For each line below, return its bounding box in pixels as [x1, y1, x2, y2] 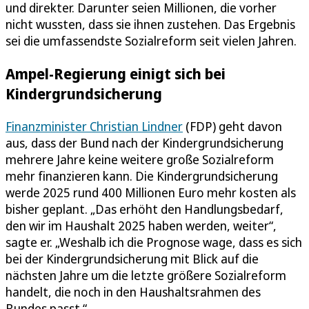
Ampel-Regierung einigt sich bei [6, 63, 226, 83]
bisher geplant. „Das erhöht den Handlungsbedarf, [6, 200, 283, 217]
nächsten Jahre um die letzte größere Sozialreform [6, 266, 286, 283]
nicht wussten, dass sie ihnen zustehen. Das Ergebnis [6, 15, 295, 32]
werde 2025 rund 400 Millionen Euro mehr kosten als [6, 183, 296, 201]
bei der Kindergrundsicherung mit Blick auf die [6, 250, 259, 267]
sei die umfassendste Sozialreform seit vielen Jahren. [6, 32, 297, 49]
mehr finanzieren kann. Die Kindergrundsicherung [6, 167, 278, 184]
